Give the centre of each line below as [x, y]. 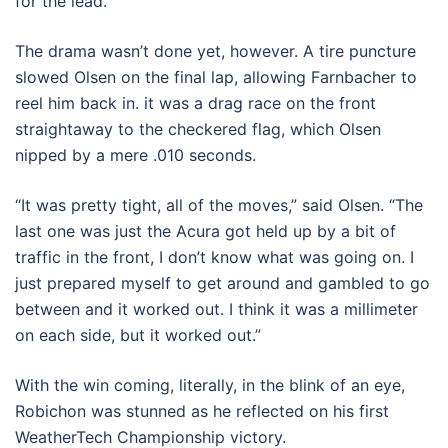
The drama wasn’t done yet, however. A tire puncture [215, 50]
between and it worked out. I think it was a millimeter [216, 308]
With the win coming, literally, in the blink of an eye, [210, 384]
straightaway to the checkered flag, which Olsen [198, 128]
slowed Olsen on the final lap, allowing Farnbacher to [216, 76]
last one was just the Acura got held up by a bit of [205, 230]
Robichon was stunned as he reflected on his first [202, 410]
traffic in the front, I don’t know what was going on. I [214, 256]
